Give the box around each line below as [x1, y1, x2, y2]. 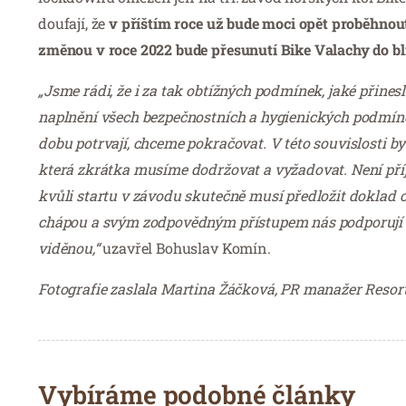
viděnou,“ [38, 237, 100, 257]
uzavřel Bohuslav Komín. [99, 237, 271, 257]
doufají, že [38, 13, 110, 33]
